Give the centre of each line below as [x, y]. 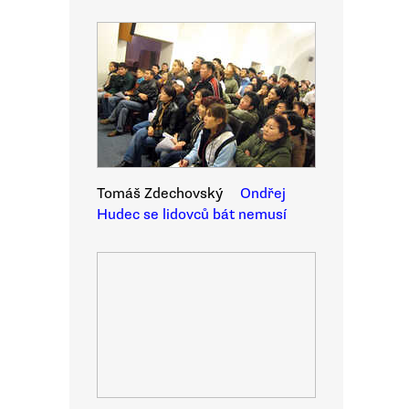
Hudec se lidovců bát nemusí [192, 215]
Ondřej [263, 194]
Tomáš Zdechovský [160, 194]
